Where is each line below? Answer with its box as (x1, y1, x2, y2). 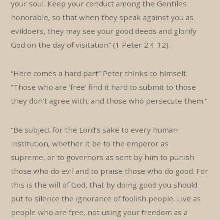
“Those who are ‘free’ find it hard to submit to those (11, 82, 196, 92)
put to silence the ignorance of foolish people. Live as (11, 193, 201, 203)
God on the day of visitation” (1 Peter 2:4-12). (11, 39, 170, 50)
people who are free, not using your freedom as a (11, 207, 188, 217)
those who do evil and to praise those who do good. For (11, 165, 209, 176)
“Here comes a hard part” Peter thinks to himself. (11, 68, 188, 79)
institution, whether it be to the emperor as (11, 138, 169, 148)
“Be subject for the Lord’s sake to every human (11, 124, 178, 135)
